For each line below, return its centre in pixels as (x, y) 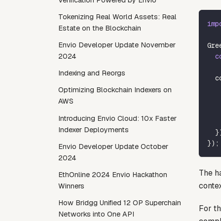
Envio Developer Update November (117, 45)
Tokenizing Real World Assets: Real (117, 17)
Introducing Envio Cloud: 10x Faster (117, 118)
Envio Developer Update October (113, 146)
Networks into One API (96, 214)
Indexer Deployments (93, 129)
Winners (71, 186)
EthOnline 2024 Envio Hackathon (113, 175)
